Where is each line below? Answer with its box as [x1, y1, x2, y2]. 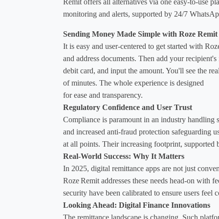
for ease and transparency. [63, 90, 143, 99]
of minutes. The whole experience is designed [63, 78, 206, 87]
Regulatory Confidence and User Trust [63, 103, 192, 111]
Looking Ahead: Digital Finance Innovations [63, 200, 210, 209]
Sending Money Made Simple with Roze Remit [63, 29, 218, 38]
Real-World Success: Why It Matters [63, 152, 184, 160]
